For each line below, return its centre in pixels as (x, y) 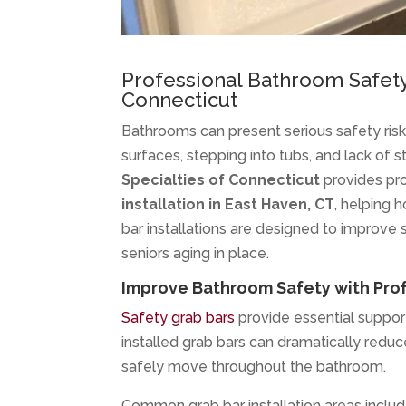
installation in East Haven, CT (228, 204)
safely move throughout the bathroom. (254, 366)
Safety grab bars (180, 317)
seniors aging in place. (196, 253)
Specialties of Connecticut (221, 179)
